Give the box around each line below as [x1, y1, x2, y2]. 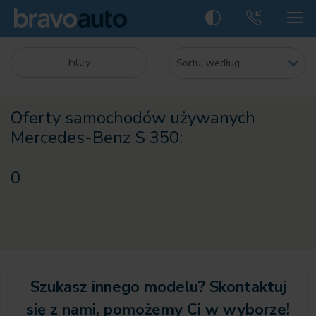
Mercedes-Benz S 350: [11, 126, 183, 149]
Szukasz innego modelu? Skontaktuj [30, 276, 286, 298]
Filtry [68, 56, 90, 69]
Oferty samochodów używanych [11, 107, 255, 129]
